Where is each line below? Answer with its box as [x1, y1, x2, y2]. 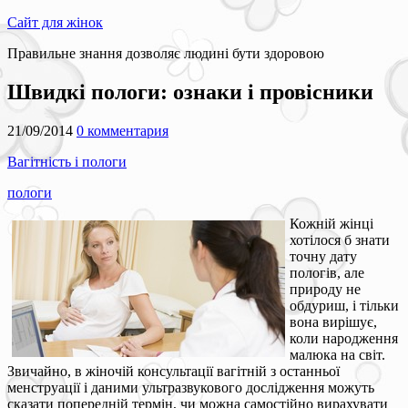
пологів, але [290, 264, 364, 280]
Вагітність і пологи [7, 153, 127, 169]
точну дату [290, 248, 357, 264]
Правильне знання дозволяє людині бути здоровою [7, 46, 324, 61]
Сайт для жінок [7, 15, 103, 30]
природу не [290, 280, 361, 297]
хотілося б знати [290, 231, 390, 248]
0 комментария [76, 122, 168, 138]
